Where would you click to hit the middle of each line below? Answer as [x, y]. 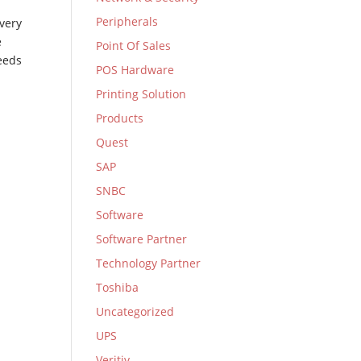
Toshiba [118, 287]
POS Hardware [135, 70]
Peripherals [127, 21]
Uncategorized [135, 311]
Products [120, 118]
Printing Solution [141, 94]
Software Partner [142, 239]
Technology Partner [149, 263]
